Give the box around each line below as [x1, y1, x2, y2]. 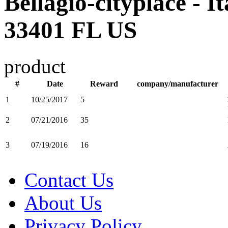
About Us [24, 191, 102, 214]
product [4, 55, 66, 77]
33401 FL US [4, 17, 137, 44]
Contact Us [24, 168, 113, 191]
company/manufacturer [137, 79, 218, 88]
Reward [90, 79, 118, 88]
